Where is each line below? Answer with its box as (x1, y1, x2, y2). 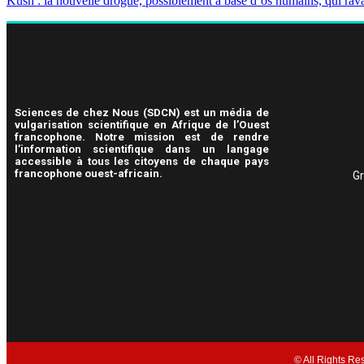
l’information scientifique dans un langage (15, 142, 269, 155)
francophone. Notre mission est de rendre (15, 130, 269, 143)
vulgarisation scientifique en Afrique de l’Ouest (15, 118, 269, 131)
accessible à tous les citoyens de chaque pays (15, 154, 269, 167)
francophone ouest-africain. (15, 167, 162, 180)
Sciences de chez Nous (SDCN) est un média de (15, 106, 269, 119)
